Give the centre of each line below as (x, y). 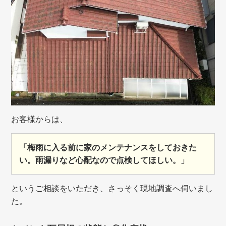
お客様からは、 (40, 120)
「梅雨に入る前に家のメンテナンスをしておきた (108, 148)
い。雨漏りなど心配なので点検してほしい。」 (104, 160)
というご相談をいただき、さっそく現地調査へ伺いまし (112, 189)
